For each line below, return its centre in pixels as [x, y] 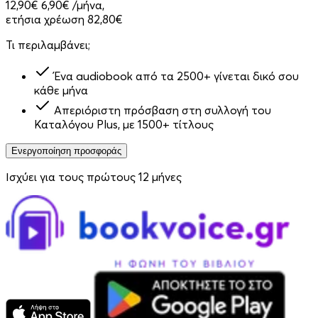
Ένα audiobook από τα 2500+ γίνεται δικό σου [176, 76]
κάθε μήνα [61, 91]
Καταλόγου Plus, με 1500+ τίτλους [124, 125]
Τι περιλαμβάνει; [48, 45]
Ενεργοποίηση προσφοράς [66, 151]
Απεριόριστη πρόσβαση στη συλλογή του [163, 110]
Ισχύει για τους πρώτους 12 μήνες [94, 177]
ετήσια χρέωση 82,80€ [64, 20]
